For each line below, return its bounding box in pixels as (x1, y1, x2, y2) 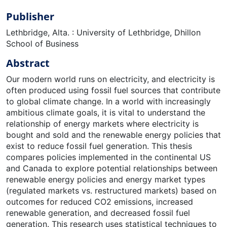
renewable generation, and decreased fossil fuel (6, 207, 190, 218)
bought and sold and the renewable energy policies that (6, 129, 221, 140)
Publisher (6, 9, 54, 23)
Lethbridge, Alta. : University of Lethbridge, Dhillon (6, 27, 201, 37)
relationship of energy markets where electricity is (6, 118, 199, 129)
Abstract (6, 56, 50, 70)
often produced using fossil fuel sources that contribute (6, 85, 220, 95)
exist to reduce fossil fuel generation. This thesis (6, 140, 192, 151)
